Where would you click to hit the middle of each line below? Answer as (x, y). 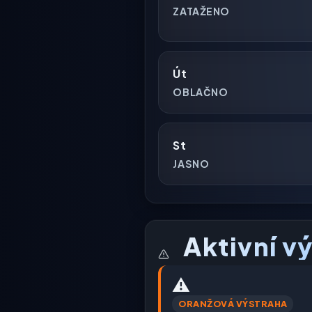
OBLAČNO (201, 92)
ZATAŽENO (201, 11)
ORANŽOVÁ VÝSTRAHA (233, 303)
